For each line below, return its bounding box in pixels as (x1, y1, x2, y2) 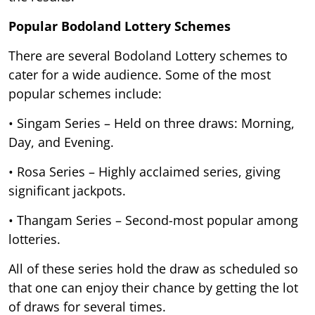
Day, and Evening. (8, 133, 114, 150)
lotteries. (8, 230, 60, 247)
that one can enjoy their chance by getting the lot (8, 278, 298, 296)
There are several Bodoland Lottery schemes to (8, 46, 288, 64)
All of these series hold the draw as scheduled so (8, 259, 298, 277)
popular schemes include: (8, 84, 162, 102)
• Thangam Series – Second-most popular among (8, 211, 298, 229)
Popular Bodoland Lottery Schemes (8, 17, 231, 34)
